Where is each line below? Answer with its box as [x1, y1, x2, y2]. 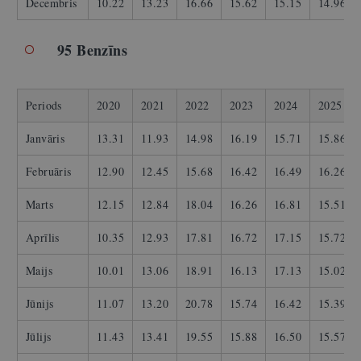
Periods [26, 98, 62, 114]
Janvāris [26, 131, 65, 147]
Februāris [26, 164, 72, 180]
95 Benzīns [57, 39, 127, 61]
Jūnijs [26, 296, 54, 312]
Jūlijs [26, 329, 52, 345]
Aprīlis [26, 230, 60, 246]
